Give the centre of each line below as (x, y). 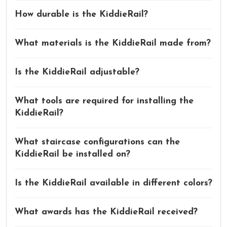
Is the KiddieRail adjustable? (77, 72)
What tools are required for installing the (104, 101)
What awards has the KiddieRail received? (106, 212)
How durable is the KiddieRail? (81, 14)
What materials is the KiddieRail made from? (113, 43)
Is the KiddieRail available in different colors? (113, 183)
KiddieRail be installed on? (72, 154)
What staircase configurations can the (97, 142)
